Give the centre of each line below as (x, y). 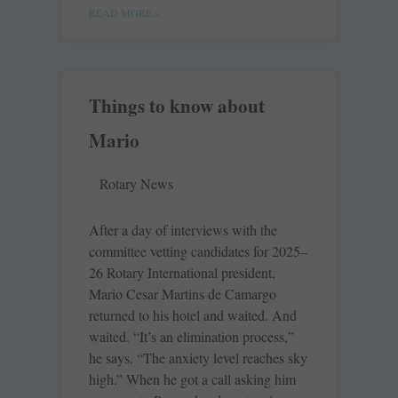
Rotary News (136, 184)
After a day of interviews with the (183, 230)
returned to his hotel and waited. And (193, 315)
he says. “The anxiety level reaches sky (198, 358)
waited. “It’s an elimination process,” (191, 337)
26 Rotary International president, (182, 273)
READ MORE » (124, 13)
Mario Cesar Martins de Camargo (183, 294)
